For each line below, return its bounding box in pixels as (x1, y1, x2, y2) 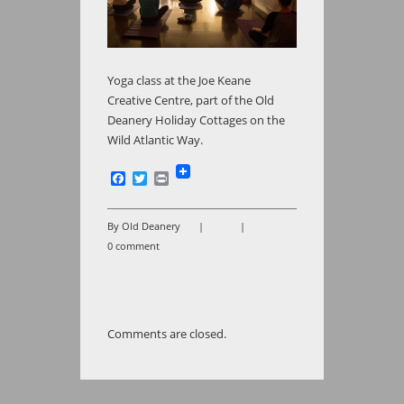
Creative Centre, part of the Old (107, 92, 274, 109)
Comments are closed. (107, 326, 226, 343)
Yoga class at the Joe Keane (107, 72, 251, 89)
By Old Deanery (107, 219, 180, 234)
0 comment (107, 239, 160, 253)
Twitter (147, 168, 195, 188)
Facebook (125, 168, 190, 188)
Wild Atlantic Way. (107, 132, 203, 149)
